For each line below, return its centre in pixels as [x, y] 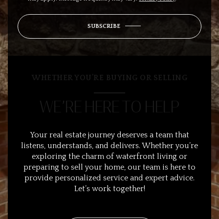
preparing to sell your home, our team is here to [109, 167]
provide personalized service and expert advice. [109, 178]
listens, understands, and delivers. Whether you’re [109, 146]
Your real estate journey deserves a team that [109, 135]
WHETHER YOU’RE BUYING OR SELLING [109, 77]
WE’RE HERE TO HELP [109, 107]
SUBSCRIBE [104, 26]
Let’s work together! [109, 189]
